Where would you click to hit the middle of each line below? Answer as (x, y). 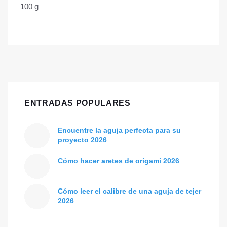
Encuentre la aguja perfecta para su (119, 130)
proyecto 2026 (82, 140)
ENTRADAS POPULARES (78, 103)
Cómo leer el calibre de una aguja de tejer (129, 191)
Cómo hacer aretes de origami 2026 (119, 161)
